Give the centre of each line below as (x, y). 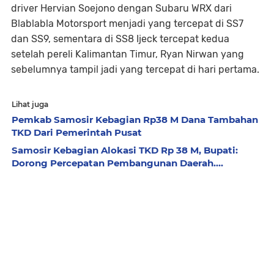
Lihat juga (30, 104)
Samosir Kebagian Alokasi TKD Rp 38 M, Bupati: (125, 150)
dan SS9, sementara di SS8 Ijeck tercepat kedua (120, 39)
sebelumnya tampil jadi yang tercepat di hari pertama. (135, 69)
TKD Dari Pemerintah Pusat (77, 132)
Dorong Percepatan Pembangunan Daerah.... (117, 163)
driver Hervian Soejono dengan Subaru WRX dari (121, 8)
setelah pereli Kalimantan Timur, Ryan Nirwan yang (128, 54)
